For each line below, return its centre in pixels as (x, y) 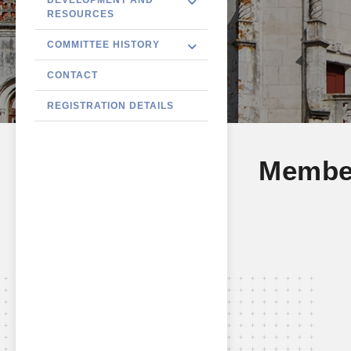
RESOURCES (81, 14)
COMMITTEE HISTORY (103, 44)
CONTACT (72, 75)
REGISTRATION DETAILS (110, 105)
